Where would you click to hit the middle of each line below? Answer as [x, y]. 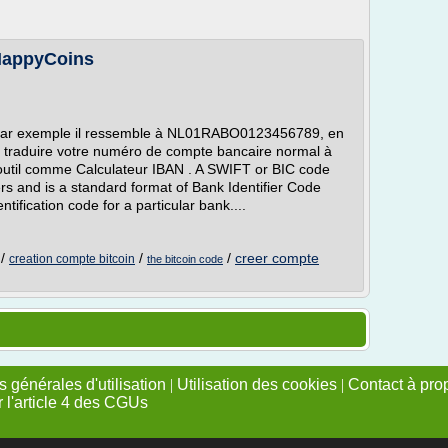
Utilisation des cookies [257, 384]
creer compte [277, 258]
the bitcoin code [185, 259]
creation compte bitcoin [72, 259]
